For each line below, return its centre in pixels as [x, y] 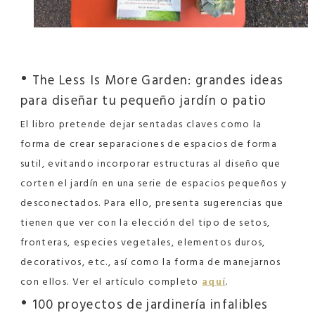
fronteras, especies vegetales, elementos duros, [143, 242]
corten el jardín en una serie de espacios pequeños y [154, 183]
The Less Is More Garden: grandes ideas [156, 80]
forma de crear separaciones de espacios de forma [149, 143]
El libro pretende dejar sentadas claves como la [141, 124]
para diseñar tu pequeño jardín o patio [144, 100]
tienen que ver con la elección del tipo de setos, [146, 222]
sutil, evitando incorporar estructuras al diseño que [151, 163]
